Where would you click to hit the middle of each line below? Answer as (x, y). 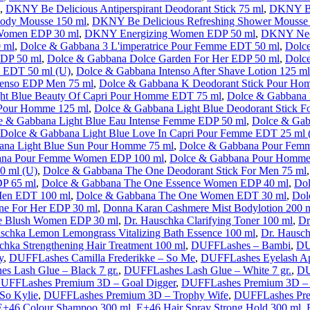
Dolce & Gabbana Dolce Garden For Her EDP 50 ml (163, 58)
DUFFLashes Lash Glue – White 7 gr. (208, 270)
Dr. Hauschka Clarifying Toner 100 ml (208, 220)
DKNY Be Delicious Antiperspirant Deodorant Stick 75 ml (135, 9)
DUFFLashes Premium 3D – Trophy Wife (136, 295)
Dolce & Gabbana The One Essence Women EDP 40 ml (165, 183)
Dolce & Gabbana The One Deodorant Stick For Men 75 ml (175, 171)
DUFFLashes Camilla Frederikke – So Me (102, 258)
